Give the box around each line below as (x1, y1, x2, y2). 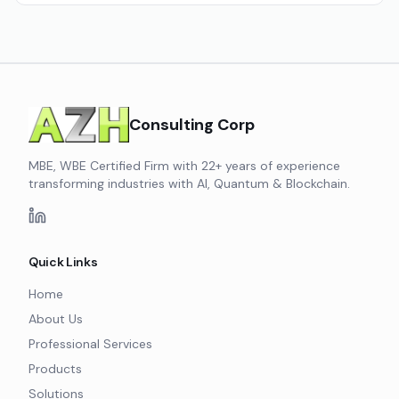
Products (28, 361, 82, 377)
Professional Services (28, 336, 152, 352)
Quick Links (28, 254, 98, 270)
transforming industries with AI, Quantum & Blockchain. (28, 175, 350, 191)
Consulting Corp (129, 114, 256, 135)
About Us (28, 311, 83, 327)
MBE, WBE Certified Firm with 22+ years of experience (28, 158, 340, 174)
